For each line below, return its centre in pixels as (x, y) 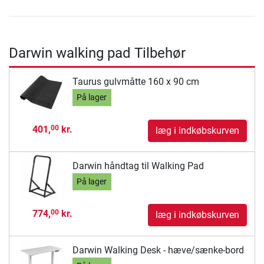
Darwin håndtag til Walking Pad (138, 166)
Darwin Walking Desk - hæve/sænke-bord (158, 250)
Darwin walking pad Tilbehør (97, 53)
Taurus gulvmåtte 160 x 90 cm (136, 82)
